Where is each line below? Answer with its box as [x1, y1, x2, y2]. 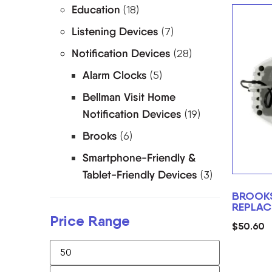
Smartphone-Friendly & [83, 151, 196, 165]
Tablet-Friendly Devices [83, 168, 197, 182]
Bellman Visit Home [83, 90, 175, 104]
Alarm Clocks [83, 68, 147, 82]
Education [72, 2, 120, 16]
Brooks [83, 129, 117, 143]
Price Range [50, 211, 130, 229]
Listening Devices [72, 24, 158, 38]
